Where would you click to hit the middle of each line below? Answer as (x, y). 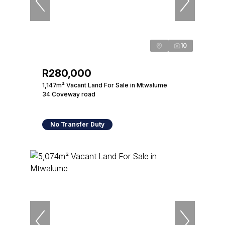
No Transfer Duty (77, 124)
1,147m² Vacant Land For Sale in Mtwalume (105, 85)
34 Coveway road (69, 94)
